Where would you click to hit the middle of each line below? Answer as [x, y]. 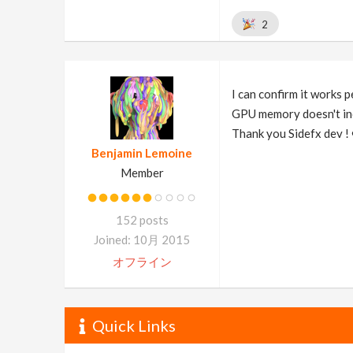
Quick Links [134, 325]
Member [142, 173]
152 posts [142, 220]
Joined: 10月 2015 [142, 240]
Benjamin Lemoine [142, 153]
